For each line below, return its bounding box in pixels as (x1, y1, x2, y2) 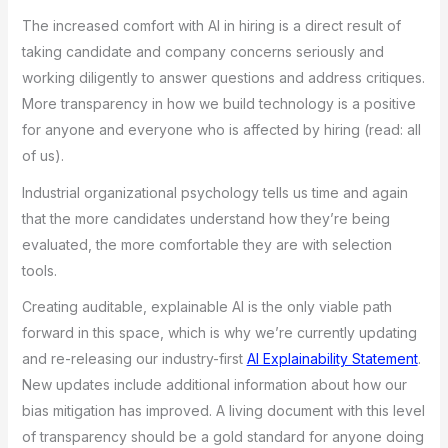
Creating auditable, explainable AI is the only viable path (21, 298, 392, 316)
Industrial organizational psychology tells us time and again (21, 183, 408, 201)
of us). (21, 147, 64, 165)
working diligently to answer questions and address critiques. (21, 69, 425, 87)
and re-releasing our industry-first (21, 350, 247, 368)
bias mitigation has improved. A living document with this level (21, 402, 425, 420)
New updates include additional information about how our (21, 376, 407, 394)
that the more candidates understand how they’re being (21, 209, 390, 227)
